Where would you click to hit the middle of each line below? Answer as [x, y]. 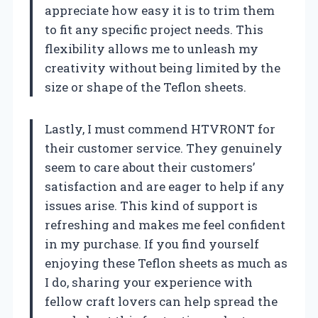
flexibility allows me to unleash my [152, 49]
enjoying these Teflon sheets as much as [166, 263]
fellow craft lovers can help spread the [161, 302]
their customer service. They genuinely [164, 148]
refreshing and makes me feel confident [165, 225]
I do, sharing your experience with [149, 283]
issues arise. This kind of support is [151, 206]
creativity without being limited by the [163, 68]
